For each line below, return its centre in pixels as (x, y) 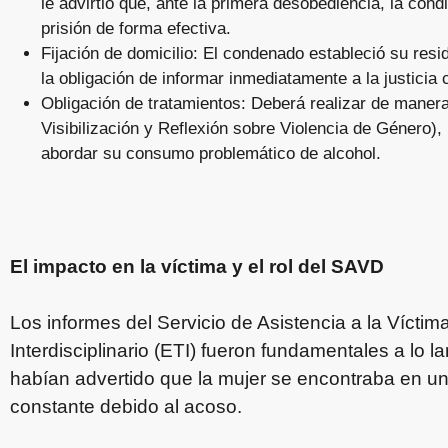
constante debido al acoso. (126, 406)
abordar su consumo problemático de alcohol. (210, 154)
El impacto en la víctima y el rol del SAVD (197, 266)
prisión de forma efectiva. (135, 29)
